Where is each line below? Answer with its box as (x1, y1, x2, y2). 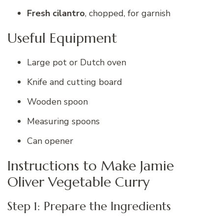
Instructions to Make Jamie (7, 157, 174, 174)
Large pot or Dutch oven (27, 56, 126, 69)
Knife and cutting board (27, 76, 122, 88)
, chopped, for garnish (85, 7, 170, 19)
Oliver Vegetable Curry (7, 173, 150, 191)
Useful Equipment (7, 29, 117, 47)
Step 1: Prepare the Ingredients (7, 198, 171, 214)
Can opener (27, 135, 73, 147)
